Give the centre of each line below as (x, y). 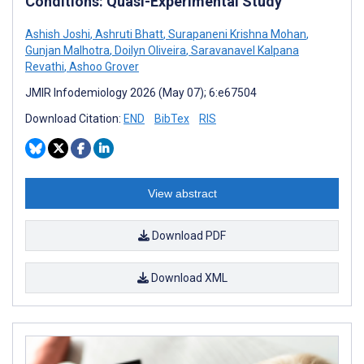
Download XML (188, 277)
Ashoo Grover (103, 66)
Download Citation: (74, 118)
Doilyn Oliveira (149, 50)
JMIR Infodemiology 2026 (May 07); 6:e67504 (141, 92)
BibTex (172, 118)
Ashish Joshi (58, 34)
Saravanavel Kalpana (244, 50)
